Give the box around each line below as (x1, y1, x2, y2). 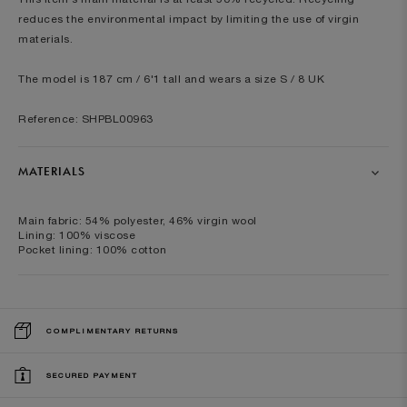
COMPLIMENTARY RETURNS (46, 325, 179, 335)
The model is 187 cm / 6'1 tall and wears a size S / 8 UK (18, 72, 324, 85)
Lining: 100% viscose (18, 228, 135, 242)
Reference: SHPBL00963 (18, 112, 154, 125)
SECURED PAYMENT (46, 370, 138, 380)
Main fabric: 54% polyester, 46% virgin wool (18, 213, 257, 227)
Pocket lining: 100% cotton (18, 243, 166, 256)
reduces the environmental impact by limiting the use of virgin (18, 12, 359, 25)
